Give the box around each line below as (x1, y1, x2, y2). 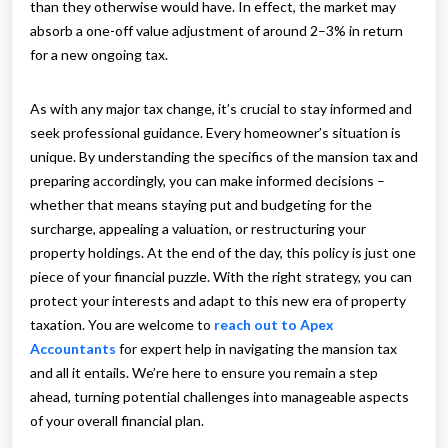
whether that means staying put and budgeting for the (30, 196, 372, 214)
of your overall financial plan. (30, 412, 204, 430)
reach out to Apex (214, 316, 334, 334)
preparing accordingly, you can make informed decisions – (30, 172, 385, 190)
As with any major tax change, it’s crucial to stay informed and (30, 100, 412, 118)
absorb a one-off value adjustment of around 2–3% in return (30, 22, 403, 40)
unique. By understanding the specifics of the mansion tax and (30, 148, 418, 166)
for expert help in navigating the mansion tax (116, 340, 397, 358)
